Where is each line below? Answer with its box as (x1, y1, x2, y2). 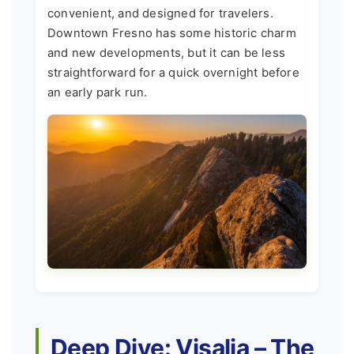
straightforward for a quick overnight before (47, 66, 299, 80)
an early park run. (47, 85, 148, 100)
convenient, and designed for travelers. (47, 6, 273, 21)
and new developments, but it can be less (47, 46, 285, 60)
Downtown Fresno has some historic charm (47, 26, 296, 40)
